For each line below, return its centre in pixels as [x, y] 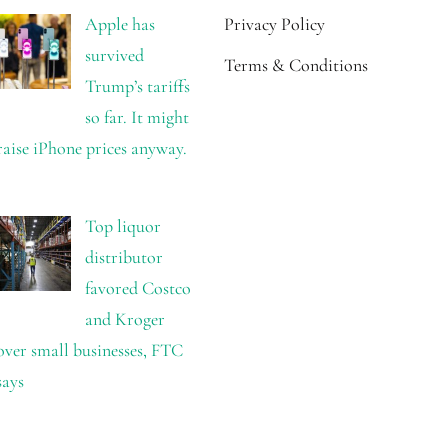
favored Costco [137, 287]
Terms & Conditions [296, 64]
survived [114, 54]
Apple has [119, 23]
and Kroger [124, 318]
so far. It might [136, 116]
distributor [123, 256]
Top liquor [122, 225]
